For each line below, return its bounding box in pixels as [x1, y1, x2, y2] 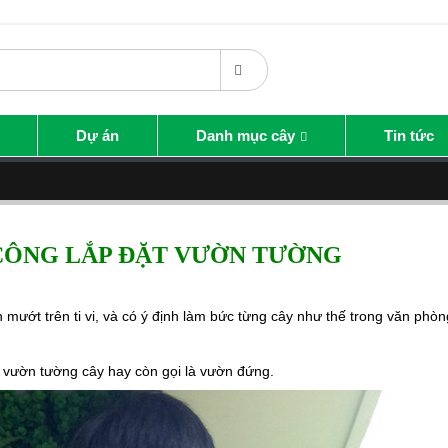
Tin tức [384, 127, 434, 144]
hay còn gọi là [104, 363, 200, 379]
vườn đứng [200, 363, 270, 379]
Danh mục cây [196, 127, 295, 144]
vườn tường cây [3, 363, 104, 379]
